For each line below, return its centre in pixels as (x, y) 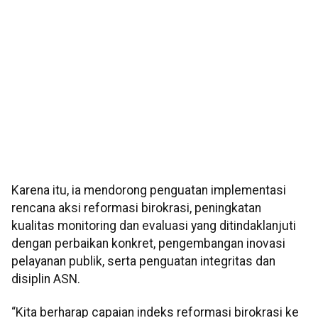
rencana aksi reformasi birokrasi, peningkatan (136, 208)
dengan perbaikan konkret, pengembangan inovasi (148, 244)
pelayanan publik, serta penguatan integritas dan (143, 262)
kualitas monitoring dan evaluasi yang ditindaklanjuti (154, 226)
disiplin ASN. (46, 279)
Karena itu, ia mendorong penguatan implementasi (149, 191)
